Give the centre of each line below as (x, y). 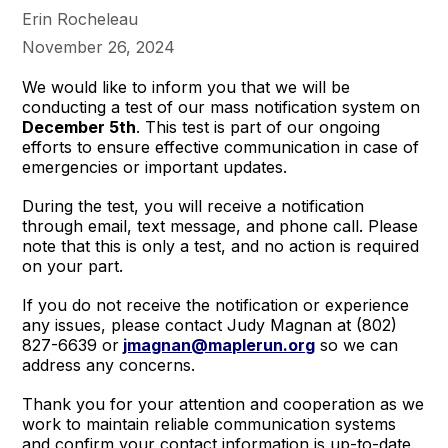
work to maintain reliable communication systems (209, 424)
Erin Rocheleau (80, 19)
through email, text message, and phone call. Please (220, 226)
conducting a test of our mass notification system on (221, 107)
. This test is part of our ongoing (258, 127)
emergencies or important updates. (155, 167)
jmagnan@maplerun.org (219, 345)
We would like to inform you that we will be (186, 87)
